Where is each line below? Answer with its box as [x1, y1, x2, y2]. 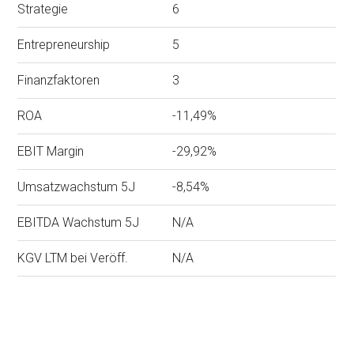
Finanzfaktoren [17, 72, 100, 88]
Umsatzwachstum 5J [17, 179, 136, 194]
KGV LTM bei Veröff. [17, 250, 129, 265]
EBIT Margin [17, 143, 85, 159]
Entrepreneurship [17, 36, 111, 52]
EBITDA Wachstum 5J [17, 214, 140, 230]
